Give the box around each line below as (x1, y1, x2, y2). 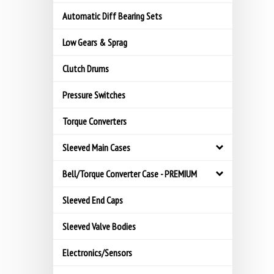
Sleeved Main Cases (62, 141, 130, 154)
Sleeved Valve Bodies (62, 220, 136, 232)
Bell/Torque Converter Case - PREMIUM (62, 168, 197, 180)
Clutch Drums (62, 62, 109, 75)
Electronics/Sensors (62, 246, 132, 259)
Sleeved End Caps (62, 194, 123, 206)
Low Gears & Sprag (62, 36, 127, 48)
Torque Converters (62, 115, 127, 127)
